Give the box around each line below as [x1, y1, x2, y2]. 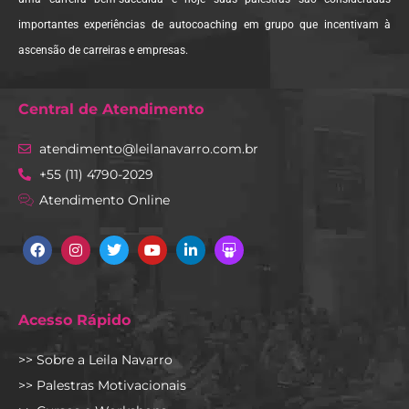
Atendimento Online [38, 192, 170, 209]
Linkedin [189, 229, 246, 246]
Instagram [74, 229, 139, 246]
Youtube [151, 229, 205, 246]
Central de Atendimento [18, 100, 204, 119]
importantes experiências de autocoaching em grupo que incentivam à [18, 18, 391, 32]
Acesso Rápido [18, 311, 131, 330]
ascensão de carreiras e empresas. [18, 44, 188, 58]
